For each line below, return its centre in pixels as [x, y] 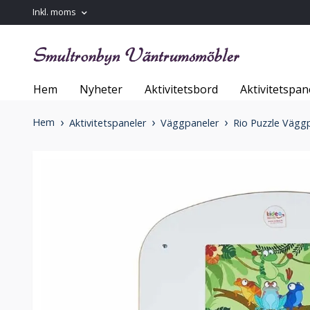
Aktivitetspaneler [108, 123]
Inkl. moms [55, 12]
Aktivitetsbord [181, 90]
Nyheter [101, 90]
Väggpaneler [190, 123]
